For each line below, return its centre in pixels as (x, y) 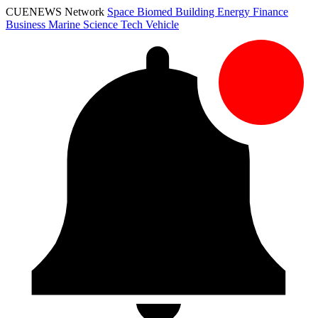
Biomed (156, 12)
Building (196, 12)
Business (27, 24)
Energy (235, 12)
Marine (66, 24)
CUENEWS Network (56, 12)
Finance (270, 12)
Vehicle (162, 24)
